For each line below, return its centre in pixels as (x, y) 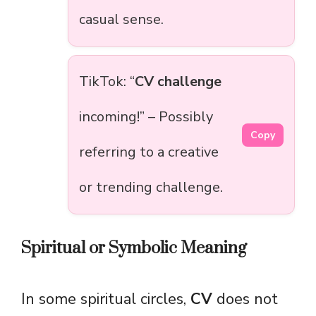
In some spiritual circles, (106, 299)
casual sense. (121, 20)
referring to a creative (149, 152)
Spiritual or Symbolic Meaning (134, 249)
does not (245, 299)
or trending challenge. (151, 188)
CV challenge (178, 82)
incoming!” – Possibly (146, 117)
